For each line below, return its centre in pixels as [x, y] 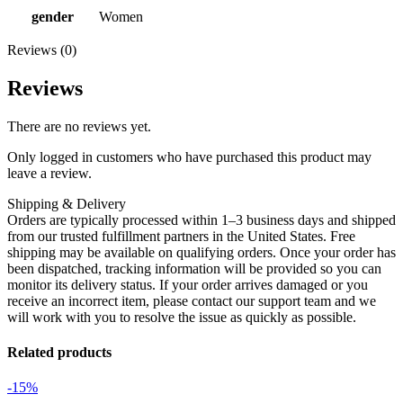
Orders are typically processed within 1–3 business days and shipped [201, 219]
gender [53, 16]
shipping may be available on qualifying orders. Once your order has [201, 252]
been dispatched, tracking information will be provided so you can [194, 268]
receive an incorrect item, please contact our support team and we [192, 300]
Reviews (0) [42, 49]
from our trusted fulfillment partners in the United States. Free [181, 236]
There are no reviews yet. [79, 126]
